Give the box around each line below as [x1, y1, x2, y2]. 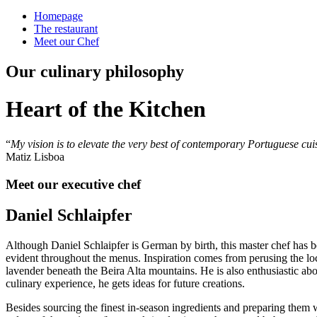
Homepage [34, 10, 83, 23]
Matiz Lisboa [6, 150, 64, 163]
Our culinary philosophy [6, 62, 184, 81]
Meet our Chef [34, 35, 99, 48]
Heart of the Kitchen [6, 96, 206, 122]
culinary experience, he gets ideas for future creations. [6, 277, 245, 290]
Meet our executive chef [6, 176, 141, 192]
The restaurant [34, 23, 98, 35]
